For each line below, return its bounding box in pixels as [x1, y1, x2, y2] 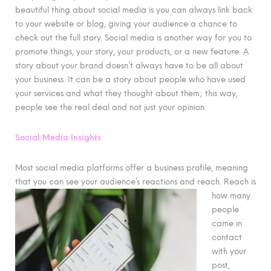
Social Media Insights [15, 132, 103, 142]
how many [212, 190, 250, 200]
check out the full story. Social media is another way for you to [15, 33, 252, 43]
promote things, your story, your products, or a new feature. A [15, 47, 249, 57]
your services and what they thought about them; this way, [15, 88, 238, 99]
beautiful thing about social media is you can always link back [15, 5, 252, 15]
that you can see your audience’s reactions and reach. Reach [15, 176, 251, 186]
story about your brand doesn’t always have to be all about [15, 60, 243, 71]
